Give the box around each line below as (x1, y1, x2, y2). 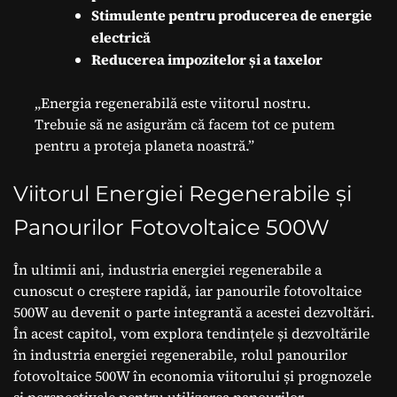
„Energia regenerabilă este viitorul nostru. (35, 92, 311, 113)
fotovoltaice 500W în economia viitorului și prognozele (13, 365, 371, 385)
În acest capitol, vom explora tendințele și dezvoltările (13, 323, 370, 343)
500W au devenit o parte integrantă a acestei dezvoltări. (13, 301, 375, 322)
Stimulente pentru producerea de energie (91, 4, 372, 25)
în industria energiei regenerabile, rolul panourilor (13, 344, 347, 364)
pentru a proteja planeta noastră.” (35, 135, 254, 155)
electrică (91, 27, 151, 47)
